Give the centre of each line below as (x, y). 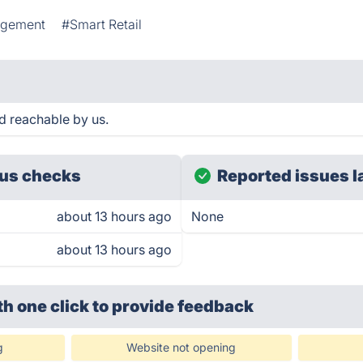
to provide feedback (173, 306)
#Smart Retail (102, 24)
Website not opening (181, 347)
